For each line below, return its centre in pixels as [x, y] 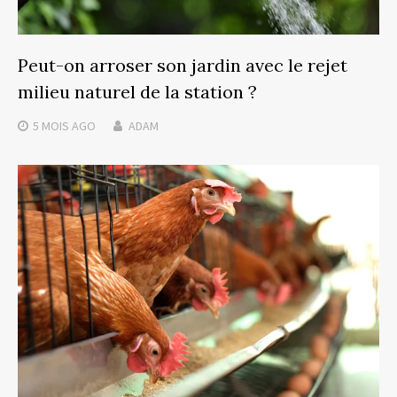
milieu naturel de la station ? [137, 91]
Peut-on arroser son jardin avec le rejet [183, 65]
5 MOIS [51, 125]
